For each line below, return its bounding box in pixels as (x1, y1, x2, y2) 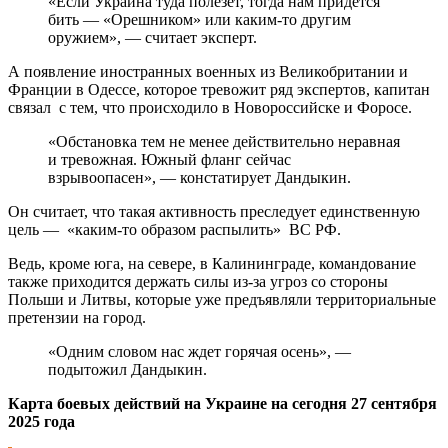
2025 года (8, 412, 75, 430)
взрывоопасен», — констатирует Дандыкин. (48, 168, 351, 186)
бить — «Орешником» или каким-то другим (48, 10, 351, 28)
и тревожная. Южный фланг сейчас (48, 150, 291, 168)
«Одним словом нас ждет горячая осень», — (48, 342, 351, 360)
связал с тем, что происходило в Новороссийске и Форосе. (8, 98, 412, 116)
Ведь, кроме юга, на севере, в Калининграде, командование (8, 254, 416, 272)
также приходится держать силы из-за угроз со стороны (8, 272, 388, 290)
